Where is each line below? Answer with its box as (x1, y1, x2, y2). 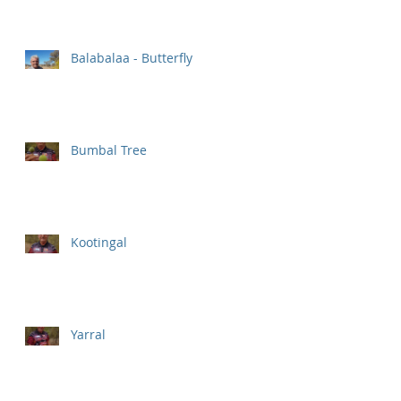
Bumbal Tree (71, 141, 147, 158)
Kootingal (71, 234, 127, 251)
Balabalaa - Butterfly (71, 49, 192, 66)
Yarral (71, 326, 106, 343)
